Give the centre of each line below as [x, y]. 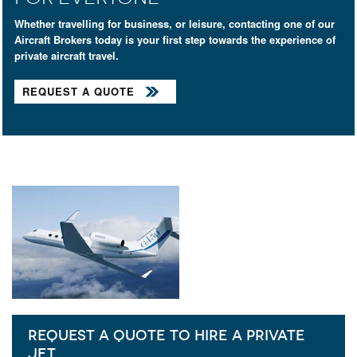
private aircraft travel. [67, 55]
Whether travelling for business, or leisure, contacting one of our [175, 23]
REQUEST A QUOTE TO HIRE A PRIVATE [167, 335]
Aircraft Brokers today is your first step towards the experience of [175, 39]
